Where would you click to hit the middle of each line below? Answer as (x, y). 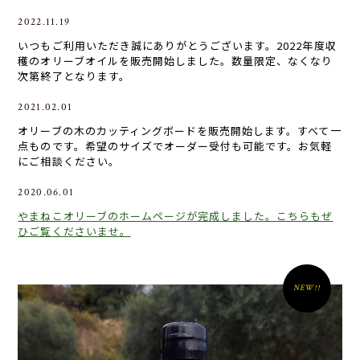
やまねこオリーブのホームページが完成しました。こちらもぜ (176, 216)
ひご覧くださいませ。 (74, 231)
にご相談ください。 (69, 162)
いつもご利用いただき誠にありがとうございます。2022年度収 (177, 46)
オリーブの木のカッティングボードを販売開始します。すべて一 (180, 131)
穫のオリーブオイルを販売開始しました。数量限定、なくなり (176, 61)
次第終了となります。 (74, 76)
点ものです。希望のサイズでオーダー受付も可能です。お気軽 (175, 146)
